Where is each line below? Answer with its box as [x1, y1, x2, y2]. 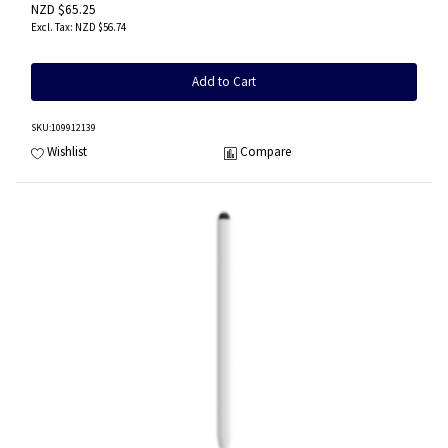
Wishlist [47, 143, 87, 161]
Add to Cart [192, 72, 256, 90]
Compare [240, 143, 291, 161]
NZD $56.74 [75, 19, 126, 34]
